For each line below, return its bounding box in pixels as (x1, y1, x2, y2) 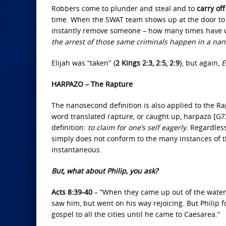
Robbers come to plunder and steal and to (51, 4, 197, 13)
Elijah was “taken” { (51, 58, 116, 68)
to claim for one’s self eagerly (88, 123, 186, 132)
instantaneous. (51, 145, 102, 154)
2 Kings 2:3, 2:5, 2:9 (116, 58, 180, 68)
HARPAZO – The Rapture (51, 79, 133, 89)
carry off (197, 4, 225, 13)
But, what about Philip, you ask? (51, 166, 158, 176)
